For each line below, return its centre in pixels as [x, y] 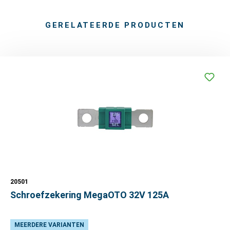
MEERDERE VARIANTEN [49, 225]
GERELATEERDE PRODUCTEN [115, 25]
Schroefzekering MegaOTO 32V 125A [90, 195]
